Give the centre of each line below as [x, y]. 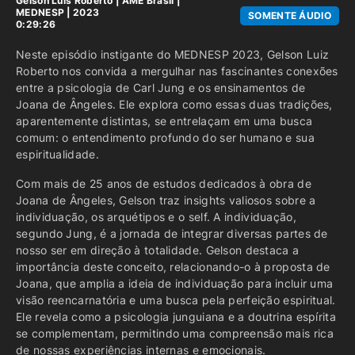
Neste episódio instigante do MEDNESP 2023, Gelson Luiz [173, 54]
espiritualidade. [57, 154]
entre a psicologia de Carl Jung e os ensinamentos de [161, 88]
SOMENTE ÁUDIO [290, 15]
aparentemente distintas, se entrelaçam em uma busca [164, 121]
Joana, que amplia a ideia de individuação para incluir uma [175, 283]
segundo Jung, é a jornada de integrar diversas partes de [172, 233]
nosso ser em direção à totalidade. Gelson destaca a [158, 250]
